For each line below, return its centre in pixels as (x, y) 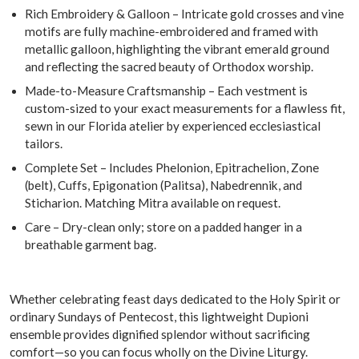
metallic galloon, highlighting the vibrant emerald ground (177, 48)
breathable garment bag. (91, 244)
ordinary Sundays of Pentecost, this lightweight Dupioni (159, 316)
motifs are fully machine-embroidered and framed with (172, 31)
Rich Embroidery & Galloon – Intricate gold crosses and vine (185, 13)
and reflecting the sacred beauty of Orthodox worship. (169, 66)
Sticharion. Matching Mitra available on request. (153, 202)
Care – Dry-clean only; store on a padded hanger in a (164, 226)
